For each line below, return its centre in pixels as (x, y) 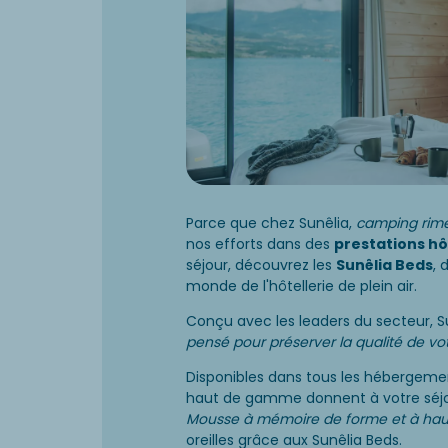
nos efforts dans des (260, 243)
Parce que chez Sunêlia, (271, 222)
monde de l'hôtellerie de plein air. (301, 285)
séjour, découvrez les (261, 264)
